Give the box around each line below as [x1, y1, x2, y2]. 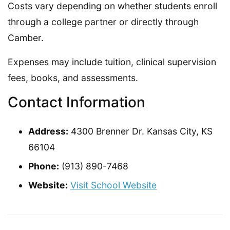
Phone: [28, 160, 59, 171]
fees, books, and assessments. [8, 72, 138, 83]
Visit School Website [70, 179, 157, 190]
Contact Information [8, 93, 145, 111]
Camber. [8, 32, 44, 43]
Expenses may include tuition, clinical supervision [8, 56, 216, 67]
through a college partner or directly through [8, 16, 199, 27]
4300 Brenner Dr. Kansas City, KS [68, 125, 213, 137]
